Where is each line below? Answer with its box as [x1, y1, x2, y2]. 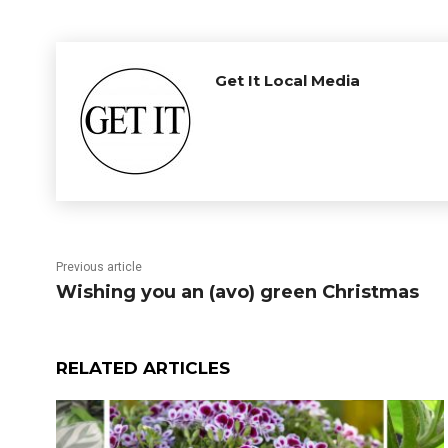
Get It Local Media [215, 71, 360, 90]
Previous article [56, 260, 142, 274]
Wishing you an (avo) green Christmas [56, 281, 419, 303]
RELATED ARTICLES [56, 358, 230, 378]
